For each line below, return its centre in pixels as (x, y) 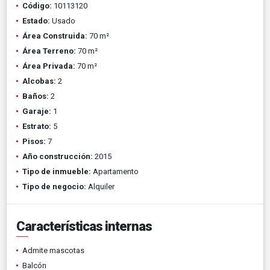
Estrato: (37, 126)
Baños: (36, 96)
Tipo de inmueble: (57, 171)
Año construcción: (58, 156)
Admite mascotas (53, 250)
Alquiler (100, 186)
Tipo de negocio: (54, 186)
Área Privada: (49, 66)
